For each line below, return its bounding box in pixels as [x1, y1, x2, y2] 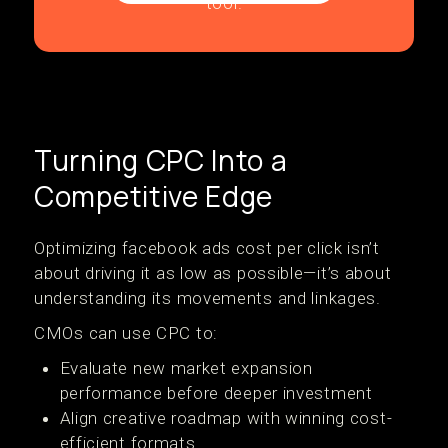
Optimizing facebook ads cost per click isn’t [34, 238, 380, 258]
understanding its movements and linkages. [34, 288, 381, 308]
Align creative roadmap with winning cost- [59, 408, 393, 428]
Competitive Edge [34, 177, 274, 215]
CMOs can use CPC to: [34, 323, 218, 343]
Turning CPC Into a [34, 141, 288, 179]
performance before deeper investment [59, 383, 373, 403]
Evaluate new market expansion [59, 358, 313, 378]
